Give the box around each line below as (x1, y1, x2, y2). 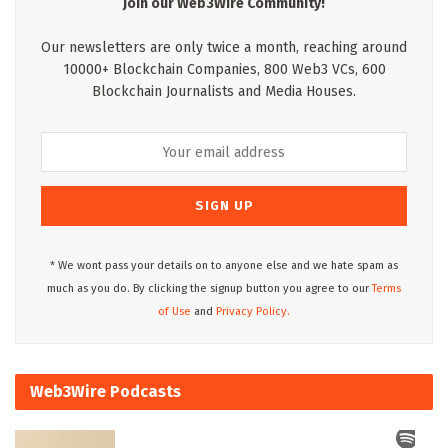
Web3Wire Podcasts (30, 382, 181, 402)
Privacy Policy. (216, 305, 290, 319)
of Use (158, 305, 191, 319)
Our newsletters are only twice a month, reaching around (41, 39, 407, 57)
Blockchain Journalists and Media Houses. (92, 83, 356, 101)
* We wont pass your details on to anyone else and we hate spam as (50, 259, 398, 273)
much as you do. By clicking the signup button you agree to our (47, 282, 372, 296)
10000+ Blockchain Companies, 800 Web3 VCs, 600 (62, 61, 386, 79)
